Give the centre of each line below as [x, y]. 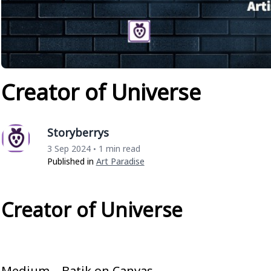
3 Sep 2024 [69, 148]
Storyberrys [78, 132]
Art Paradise [120, 161]
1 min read [119, 148]
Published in [71, 161]
